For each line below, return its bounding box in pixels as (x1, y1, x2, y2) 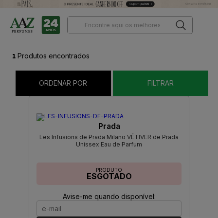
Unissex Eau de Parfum (76, 141, 142, 148)
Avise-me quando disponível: (62, 192, 156, 201)
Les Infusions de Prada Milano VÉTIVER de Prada (39, 133, 179, 141)
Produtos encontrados (16, 52, 90, 60)
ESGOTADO (86, 171, 132, 182)
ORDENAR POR (39, 79, 88, 88)
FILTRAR (147, 79, 174, 88)
